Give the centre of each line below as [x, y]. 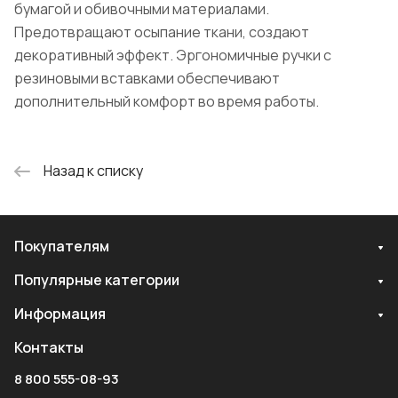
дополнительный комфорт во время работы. [167, 101]
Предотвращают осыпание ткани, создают [162, 32]
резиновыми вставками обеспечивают [147, 78]
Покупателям [62, 246]
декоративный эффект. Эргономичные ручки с [173, 55]
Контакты [49, 347]
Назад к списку [93, 170]
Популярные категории [97, 280]
